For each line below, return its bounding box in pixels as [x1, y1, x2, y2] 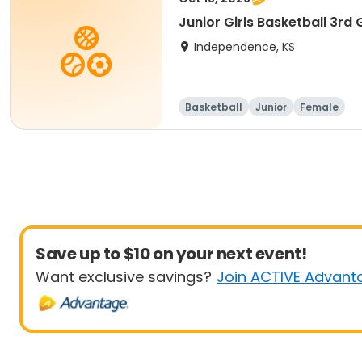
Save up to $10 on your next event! [36, 242, 307, 265]
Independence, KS [194, 39, 295, 55]
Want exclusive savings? [36, 267, 212, 287]
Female [300, 100, 339, 114]
